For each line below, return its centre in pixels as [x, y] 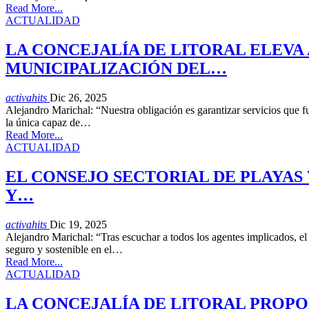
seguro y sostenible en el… [64, 249]
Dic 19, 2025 [78, 224]
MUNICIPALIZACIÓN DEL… [116, 68]
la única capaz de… [48, 122]
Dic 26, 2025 [78, 97]
